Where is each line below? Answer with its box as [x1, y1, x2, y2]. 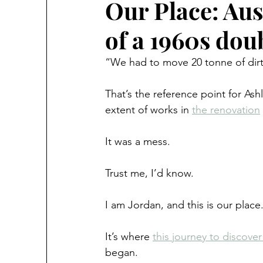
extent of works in [105, 103, 192, 116]
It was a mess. [105, 135, 170, 148]
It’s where [105, 230, 153, 243]
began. [105, 246, 138, 259]
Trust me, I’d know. [105, 167, 194, 180]
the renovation [192, 103, 260, 116]
